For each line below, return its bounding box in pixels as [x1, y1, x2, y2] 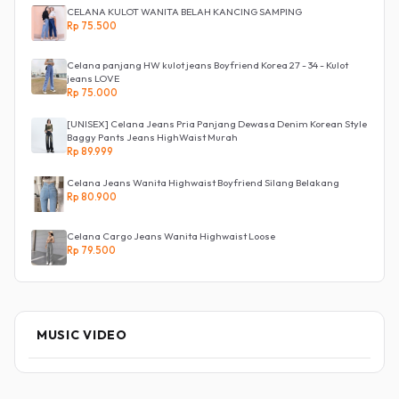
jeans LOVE [67, 72, 119, 85]
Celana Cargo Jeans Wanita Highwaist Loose [67, 230, 275, 242]
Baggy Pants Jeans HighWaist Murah [67, 131, 238, 143]
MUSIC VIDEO [37, 327, 127, 343]
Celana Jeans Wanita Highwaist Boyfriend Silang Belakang [67, 176, 339, 189]
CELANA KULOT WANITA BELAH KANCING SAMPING [67, 5, 302, 18]
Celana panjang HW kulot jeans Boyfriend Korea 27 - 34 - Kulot [67, 59, 348, 71]
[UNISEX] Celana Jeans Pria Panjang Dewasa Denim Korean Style [67, 118, 367, 130]
